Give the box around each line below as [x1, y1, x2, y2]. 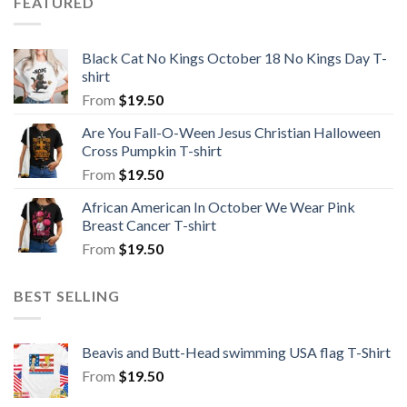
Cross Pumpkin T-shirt [82, 142, 222, 160]
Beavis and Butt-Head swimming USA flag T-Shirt [82, 342, 391, 361]
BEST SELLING [14, 287, 120, 305]
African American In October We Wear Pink [82, 198, 355, 216]
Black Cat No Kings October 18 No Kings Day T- [82, 49, 387, 67]
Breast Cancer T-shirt [82, 216, 216, 234]
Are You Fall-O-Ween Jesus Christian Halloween [82, 124, 381, 142]
